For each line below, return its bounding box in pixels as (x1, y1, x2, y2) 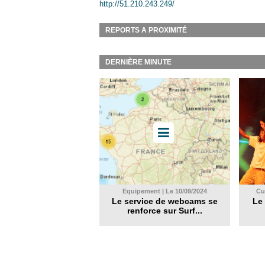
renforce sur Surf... (127, 206, 202, 215)
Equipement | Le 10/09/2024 (122, 188, 207, 195)
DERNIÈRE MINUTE (105, 58, 172, 66)
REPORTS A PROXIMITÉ (105, 26, 187, 34)
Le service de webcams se (112, 196, 218, 206)
